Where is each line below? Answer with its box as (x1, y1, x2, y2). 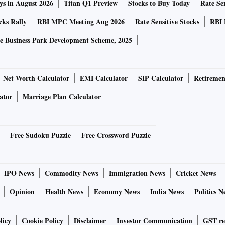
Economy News (94, 186, 140, 197)
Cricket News (176, 168, 216, 179)
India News (150, 186, 184, 197)
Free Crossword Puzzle (81, 130, 151, 141)
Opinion (10, 186, 35, 197)
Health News (45, 186, 83, 197)
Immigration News (109, 168, 165, 179)
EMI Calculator (80, 73, 128, 84)
